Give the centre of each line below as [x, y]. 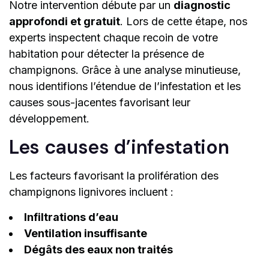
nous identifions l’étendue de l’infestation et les [125, 86]
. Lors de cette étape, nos [184, 22]
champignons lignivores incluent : [91, 192]
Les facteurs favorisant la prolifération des [114, 176]
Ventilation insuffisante [86, 234]
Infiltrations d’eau [71, 217]
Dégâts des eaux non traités [98, 250]
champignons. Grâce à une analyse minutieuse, [125, 70]
